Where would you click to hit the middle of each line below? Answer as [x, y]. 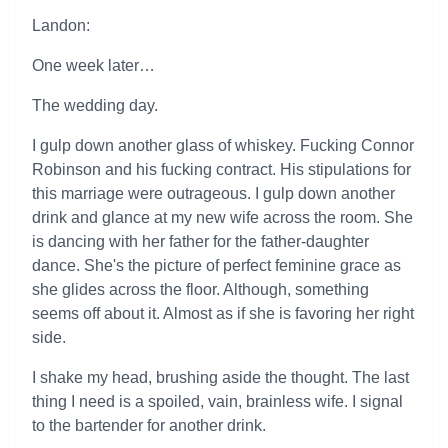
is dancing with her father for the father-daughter [200, 241]
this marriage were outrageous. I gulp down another [213, 193]
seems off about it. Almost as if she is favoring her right [223, 313]
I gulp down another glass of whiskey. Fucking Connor [223, 145]
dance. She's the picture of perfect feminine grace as [216, 265]
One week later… [93, 65]
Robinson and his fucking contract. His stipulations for [221, 169]
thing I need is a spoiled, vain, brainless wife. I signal [217, 401]
